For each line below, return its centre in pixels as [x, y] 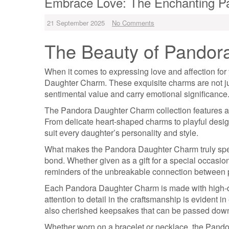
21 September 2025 [76, 23]
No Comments [133, 23]
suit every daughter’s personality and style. [121, 133]
